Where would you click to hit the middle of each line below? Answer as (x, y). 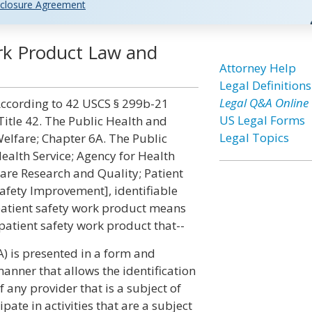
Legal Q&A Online (264, 103)
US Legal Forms (262, 120)
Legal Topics (254, 138)
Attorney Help (257, 68)
